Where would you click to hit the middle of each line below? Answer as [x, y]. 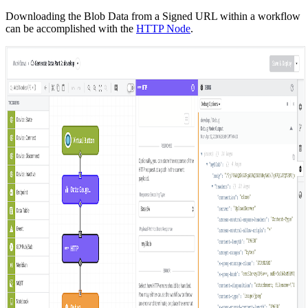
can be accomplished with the [71, 29]
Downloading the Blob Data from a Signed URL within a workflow [153, 16]
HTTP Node [163, 29]
